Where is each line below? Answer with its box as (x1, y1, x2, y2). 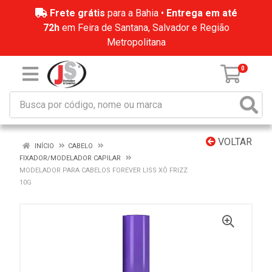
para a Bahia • (104, 7, 166, 19)
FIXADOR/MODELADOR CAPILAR (19, 154, 121, 162)
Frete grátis (49, 7, 105, 19)
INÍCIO (33, 142, 54, 150)
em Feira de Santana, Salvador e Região (59, 22, 229, 33)
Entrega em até (166, 7, 237, 19)
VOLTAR (216, 136, 252, 148)
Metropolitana (106, 36, 166, 48)
